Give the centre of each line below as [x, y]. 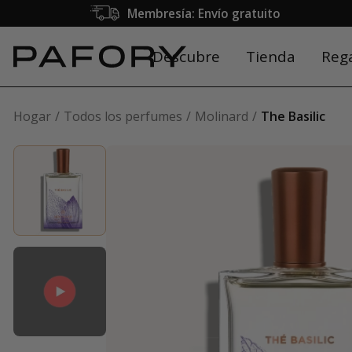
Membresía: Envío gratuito [203, 13]
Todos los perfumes [123, 116]
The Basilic [293, 116]
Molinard [222, 116]
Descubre [186, 57]
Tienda [270, 57]
